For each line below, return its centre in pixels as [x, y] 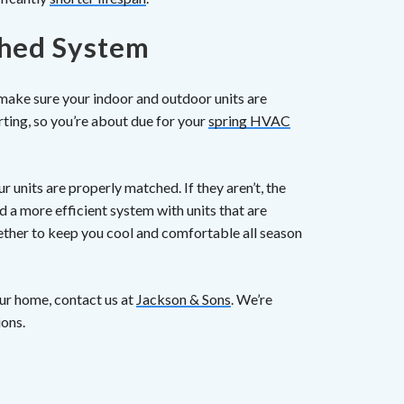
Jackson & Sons [184, 299]
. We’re [252, 299]
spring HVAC [249, 121]
